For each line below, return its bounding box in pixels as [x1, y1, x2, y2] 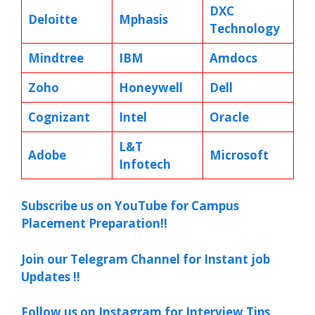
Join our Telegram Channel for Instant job [21, 250, 270, 267]
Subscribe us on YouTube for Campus [21, 198, 239, 214]
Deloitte [27, 11, 77, 27]
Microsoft [209, 146, 269, 163]
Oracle [209, 108, 249, 125]
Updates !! [21, 268, 80, 285]
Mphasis [118, 11, 168, 27]
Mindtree [27, 49, 84, 66]
